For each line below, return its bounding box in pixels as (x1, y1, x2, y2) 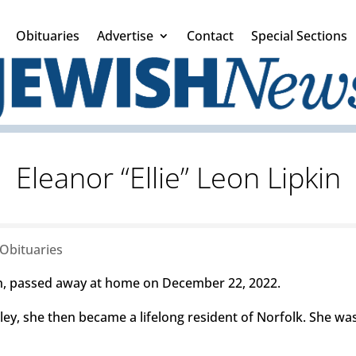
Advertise (97, 27, 153, 44)
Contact (187, 27, 234, 44)
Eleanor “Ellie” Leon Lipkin (15, 157, 341, 197)
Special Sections (251, 27, 347, 44)
